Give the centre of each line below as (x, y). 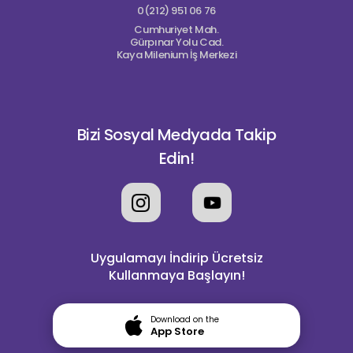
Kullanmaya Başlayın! (176, 275)
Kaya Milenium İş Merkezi (176, 55)
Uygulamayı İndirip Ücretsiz (176, 258)
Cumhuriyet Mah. (176, 30)
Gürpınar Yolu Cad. (176, 42)
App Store (177, 331)
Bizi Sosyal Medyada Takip (176, 135)
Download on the (184, 320)
